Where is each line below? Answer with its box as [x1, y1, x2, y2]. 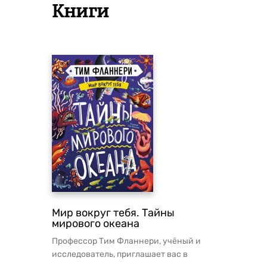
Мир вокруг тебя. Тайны [52, 206, 175, 219]
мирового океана [52, 217, 139, 230]
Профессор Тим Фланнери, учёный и [52, 236, 201, 246]
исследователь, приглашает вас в [52, 249, 188, 259]
